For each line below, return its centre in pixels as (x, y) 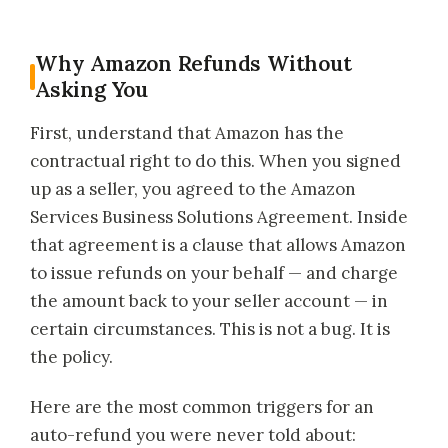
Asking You (91, 90)
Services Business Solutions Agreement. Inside (219, 217)
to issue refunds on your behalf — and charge (214, 273)
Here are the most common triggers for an (202, 407)
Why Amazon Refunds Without (193, 64)
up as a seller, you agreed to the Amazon (193, 189)
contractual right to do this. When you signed (215, 161)
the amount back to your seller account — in (209, 301)
